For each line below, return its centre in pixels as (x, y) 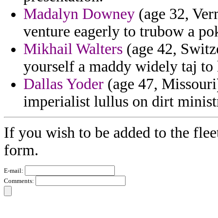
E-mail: (14, 171)
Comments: (20, 181)
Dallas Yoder (64, 84)
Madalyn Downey (79, 14)
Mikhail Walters (73, 49)
